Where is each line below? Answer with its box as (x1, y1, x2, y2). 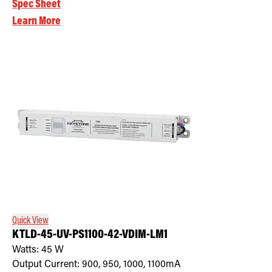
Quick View (12, 216, 49, 226)
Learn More (12, 15, 61, 27)
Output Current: (12, 259, 82, 270)
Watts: (12, 245, 41, 255)
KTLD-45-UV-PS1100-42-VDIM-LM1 (12, 228, 168, 242)
